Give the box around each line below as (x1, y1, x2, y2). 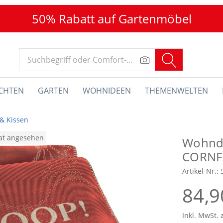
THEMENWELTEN (145, 85, 208, 96)
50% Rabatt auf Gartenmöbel (31, 10, 192, 27)
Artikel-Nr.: (182, 166, 221, 176)
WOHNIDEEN (83, 85, 131, 96)
